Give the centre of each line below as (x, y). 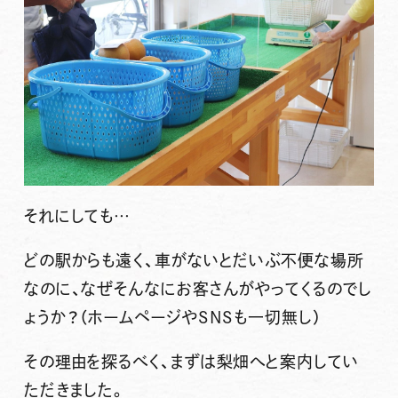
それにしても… (77, 215)
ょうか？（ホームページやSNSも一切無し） (172, 317)
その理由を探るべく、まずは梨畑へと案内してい (191, 361)
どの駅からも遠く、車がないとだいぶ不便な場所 (194, 260)
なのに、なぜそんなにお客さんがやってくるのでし (198, 288)
